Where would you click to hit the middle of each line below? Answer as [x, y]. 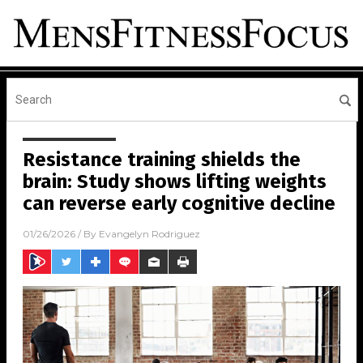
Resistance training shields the [162, 160]
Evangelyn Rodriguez [149, 234]
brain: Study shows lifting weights [175, 182]
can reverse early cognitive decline [179, 204]
